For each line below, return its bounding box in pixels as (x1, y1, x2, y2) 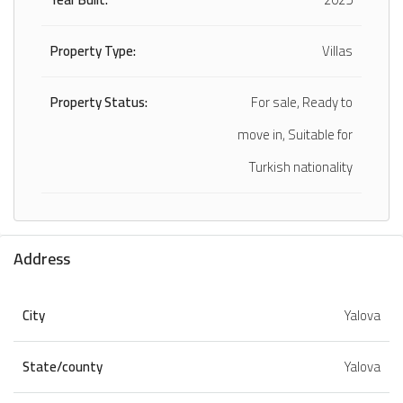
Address (13, 243, 70, 273)
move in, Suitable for (237, 121, 353, 148)
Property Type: (50, 37, 136, 64)
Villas (322, 37, 353, 64)
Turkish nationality (249, 153, 353, 180)
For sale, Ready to (251, 88, 353, 115)
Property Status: (50, 88, 148, 115)
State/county (22, 353, 103, 380)
